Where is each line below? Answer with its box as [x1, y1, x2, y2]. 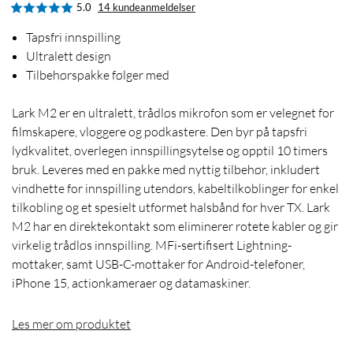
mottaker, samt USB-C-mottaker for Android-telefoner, [12, 256, 305, 273]
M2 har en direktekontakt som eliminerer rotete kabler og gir [12, 218, 338, 235]
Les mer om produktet [12, 316, 131, 333]
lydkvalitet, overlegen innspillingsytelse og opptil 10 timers [12, 143, 328, 159]
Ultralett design [26, 48, 111, 65]
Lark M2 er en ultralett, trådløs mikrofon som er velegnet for [12, 105, 334, 121]
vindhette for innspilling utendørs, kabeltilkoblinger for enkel [12, 180, 339, 197]
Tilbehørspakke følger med [26, 67, 169, 84]
